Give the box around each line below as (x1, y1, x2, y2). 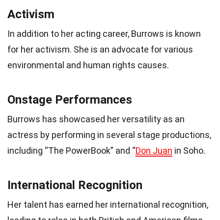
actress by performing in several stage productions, (7, 129, 211, 140)
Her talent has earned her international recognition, (7, 199, 208, 210)
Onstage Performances (7, 92, 132, 107)
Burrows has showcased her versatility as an (7, 113, 185, 124)
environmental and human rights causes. (7, 59, 169, 70)
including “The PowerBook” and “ (7, 145, 136, 156)
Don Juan (136, 145, 172, 156)
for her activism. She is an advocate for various (7, 44, 193, 55)
